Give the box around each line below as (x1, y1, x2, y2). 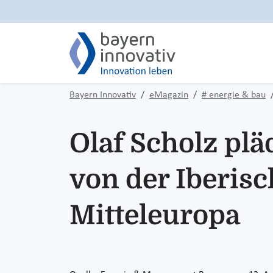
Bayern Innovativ (69, 90, 136, 100)
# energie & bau (202, 90, 266, 100)
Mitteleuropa (69, 199, 240, 231)
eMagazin (149, 90, 188, 100)
